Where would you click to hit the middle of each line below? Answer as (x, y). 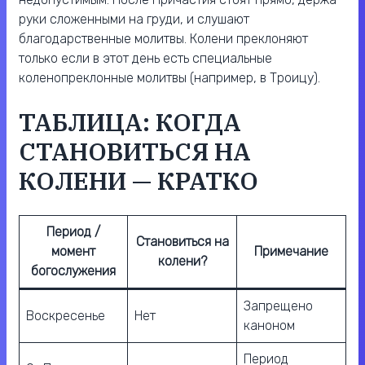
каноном (269, 326)
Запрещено (278, 306)
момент (73, 252)
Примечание (291, 252)
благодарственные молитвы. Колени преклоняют (163, 39)
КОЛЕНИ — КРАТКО (139, 181)
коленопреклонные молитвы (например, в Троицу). (169, 78)
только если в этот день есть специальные (145, 59)
